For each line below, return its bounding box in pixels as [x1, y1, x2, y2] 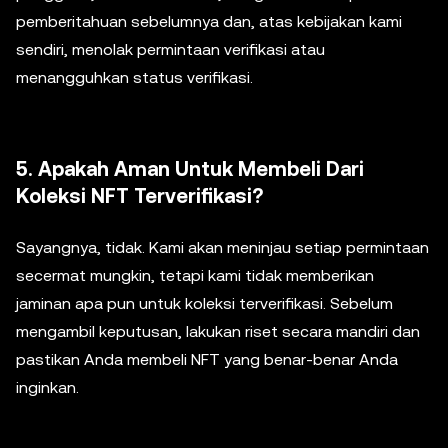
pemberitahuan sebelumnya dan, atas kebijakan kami [16, 11, 402, 31]
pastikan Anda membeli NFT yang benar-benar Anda [16, 349, 398, 369]
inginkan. [16, 377, 79, 397]
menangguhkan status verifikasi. [16, 67, 253, 87]
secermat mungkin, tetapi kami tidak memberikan [16, 265, 374, 285]
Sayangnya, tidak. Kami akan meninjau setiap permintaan [16, 237, 429, 257]
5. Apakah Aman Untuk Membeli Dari [16, 156, 364, 181]
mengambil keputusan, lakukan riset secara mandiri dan [16, 321, 420, 341]
